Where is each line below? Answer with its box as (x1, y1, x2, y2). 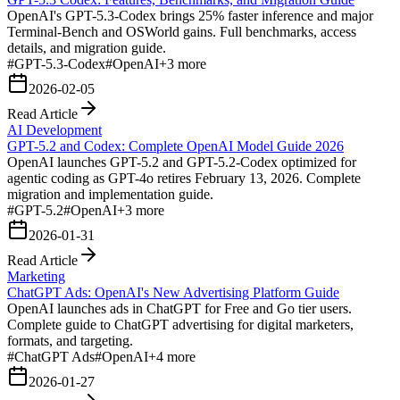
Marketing (7, 268, 65, 284)
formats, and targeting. (7, 332, 133, 348)
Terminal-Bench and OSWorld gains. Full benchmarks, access (7, 23, 356, 39)
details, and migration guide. (7, 39, 166, 55)
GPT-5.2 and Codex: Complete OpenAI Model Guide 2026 (7, 137, 344, 154)
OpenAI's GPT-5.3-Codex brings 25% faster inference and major (7, 7, 373, 23)
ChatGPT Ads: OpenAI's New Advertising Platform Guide (7, 284, 339, 300)
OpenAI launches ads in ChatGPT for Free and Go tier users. (7, 300, 352, 316)
